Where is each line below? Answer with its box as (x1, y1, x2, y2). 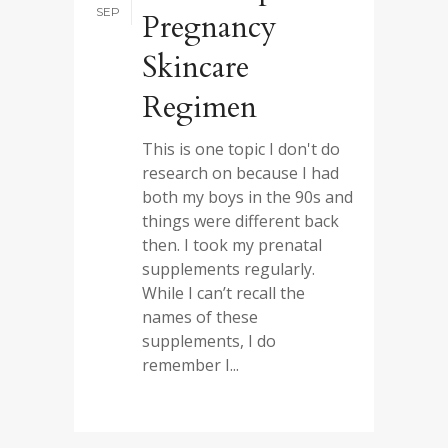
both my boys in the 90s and (142, 186, 353, 208)
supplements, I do (142, 330, 276, 352)
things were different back (142, 210, 339, 232)
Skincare (142, 47, 249, 88)
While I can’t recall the (142, 282, 305, 304)
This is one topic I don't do (142, 138, 340, 160)
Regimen (142, 87, 257, 128)
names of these (142, 306, 258, 328)
